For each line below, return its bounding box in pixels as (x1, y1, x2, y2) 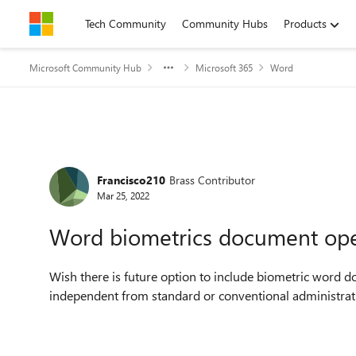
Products (284, 16, 327, 31)
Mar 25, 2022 (97, 188, 149, 202)
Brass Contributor (169, 172, 255, 188)
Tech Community (85, 16, 166, 31)
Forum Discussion (28, 145, 227, 179)
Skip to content (45, 16, 119, 31)
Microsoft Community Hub (29, 61, 141, 74)
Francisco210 (97, 172, 165, 188)
